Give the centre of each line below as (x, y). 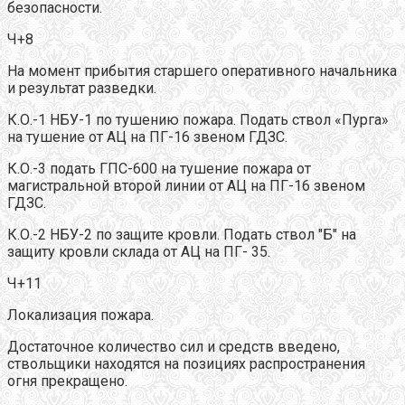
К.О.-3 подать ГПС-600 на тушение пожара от (159, 169)
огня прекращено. (67, 381)
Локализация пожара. (80, 316)
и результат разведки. (82, 89)
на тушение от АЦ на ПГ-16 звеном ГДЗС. (147, 137)
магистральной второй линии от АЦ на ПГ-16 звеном (186, 186)
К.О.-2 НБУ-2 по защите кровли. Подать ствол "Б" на (182, 235)
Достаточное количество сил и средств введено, (174, 347)
